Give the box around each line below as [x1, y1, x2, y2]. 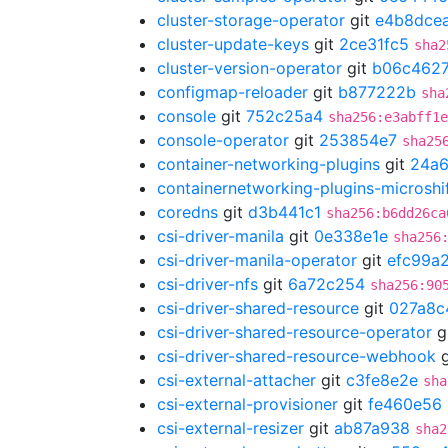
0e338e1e [314, 226, 388, 246]
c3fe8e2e [346, 370, 418, 390]
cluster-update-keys [157, 34, 309, 54]
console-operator [157, 130, 289, 150]
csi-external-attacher [157, 370, 316, 390]
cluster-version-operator [157, 58, 342, 78]
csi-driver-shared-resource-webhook [157, 346, 436, 366]
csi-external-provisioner [157, 394, 338, 414]
